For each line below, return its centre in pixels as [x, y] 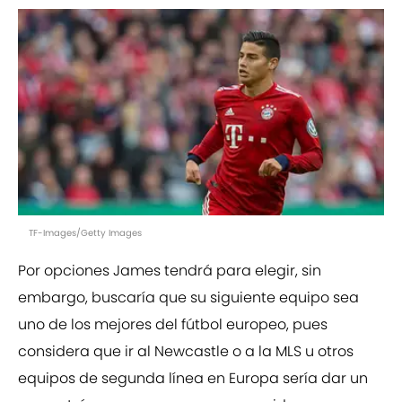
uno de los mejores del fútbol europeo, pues [173, 325]
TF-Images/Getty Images [85, 233]
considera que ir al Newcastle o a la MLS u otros [186, 352]
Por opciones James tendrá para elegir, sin [170, 271]
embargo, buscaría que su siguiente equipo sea [188, 298]
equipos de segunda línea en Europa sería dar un [193, 379]
